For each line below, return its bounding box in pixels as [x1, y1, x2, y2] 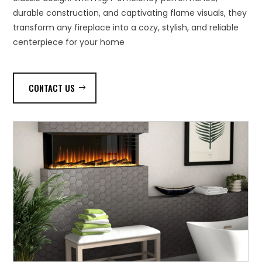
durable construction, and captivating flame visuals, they [13, 7, 247, 19]
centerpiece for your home [13, 36, 125, 49]
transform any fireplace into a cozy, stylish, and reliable [13, 22, 239, 34]
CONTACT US [29, 81, 75, 95]
